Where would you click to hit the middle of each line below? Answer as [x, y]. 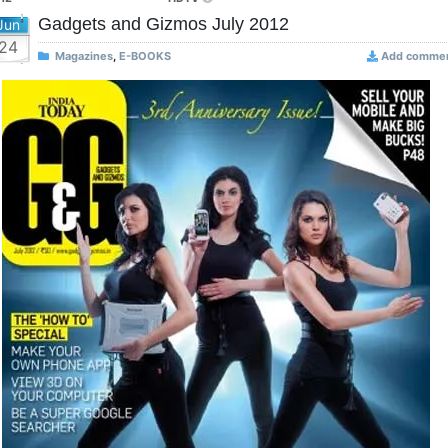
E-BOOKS [145, 56]
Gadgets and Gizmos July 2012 [163, 24]
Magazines [84, 56]
